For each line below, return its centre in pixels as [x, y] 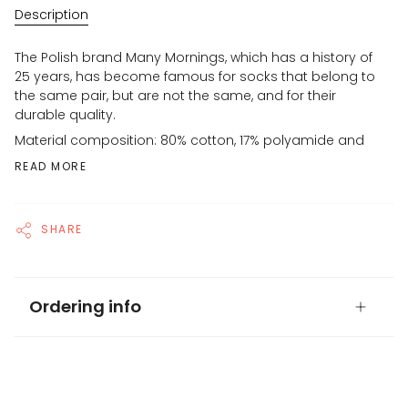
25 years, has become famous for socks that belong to [195, 77]
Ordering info [85, 306]
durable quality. [65, 115]
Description [51, 15]
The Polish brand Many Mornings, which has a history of [194, 58]
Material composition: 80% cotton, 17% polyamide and [189, 141]
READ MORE [51, 167]
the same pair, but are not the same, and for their [175, 96]
